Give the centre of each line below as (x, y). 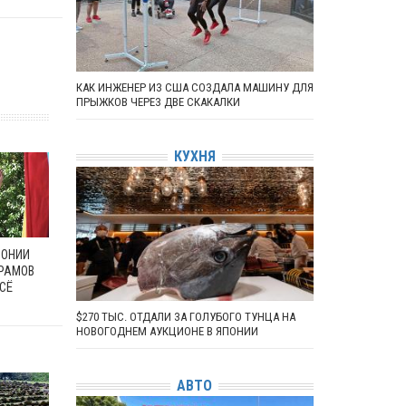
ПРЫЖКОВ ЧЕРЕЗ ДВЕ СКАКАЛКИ (158, 101)
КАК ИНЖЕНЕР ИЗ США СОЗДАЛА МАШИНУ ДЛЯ (194, 87)
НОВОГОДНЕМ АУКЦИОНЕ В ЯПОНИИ (167, 331)
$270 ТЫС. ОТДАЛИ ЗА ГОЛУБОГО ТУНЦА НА (185, 316)
